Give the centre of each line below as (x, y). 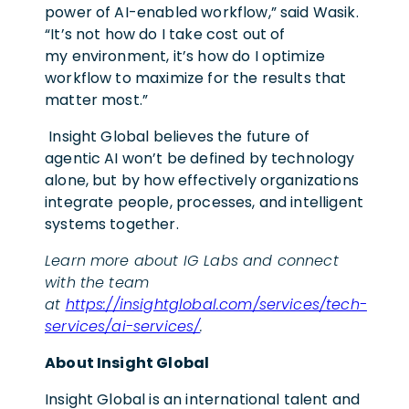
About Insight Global (127, 362)
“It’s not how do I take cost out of (165, 34)
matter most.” (99, 100)
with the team (97, 282)
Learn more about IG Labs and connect (192, 260)
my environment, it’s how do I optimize (185, 56)
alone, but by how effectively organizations (202, 180)
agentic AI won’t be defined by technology (200, 158)
